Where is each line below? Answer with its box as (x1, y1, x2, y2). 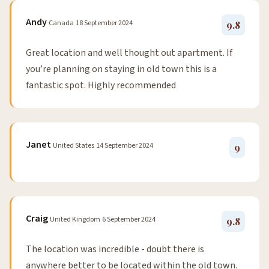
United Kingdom (50, 214, 100, 225)
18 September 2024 (76, 18, 133, 29)
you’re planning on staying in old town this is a (26, 62, 217, 76)
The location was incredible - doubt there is (26, 243, 204, 256)
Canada (49, 18, 74, 29)
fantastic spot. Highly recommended (26, 79, 176, 92)
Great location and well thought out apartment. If (26, 46, 232, 60)
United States (53, 141, 94, 151)
